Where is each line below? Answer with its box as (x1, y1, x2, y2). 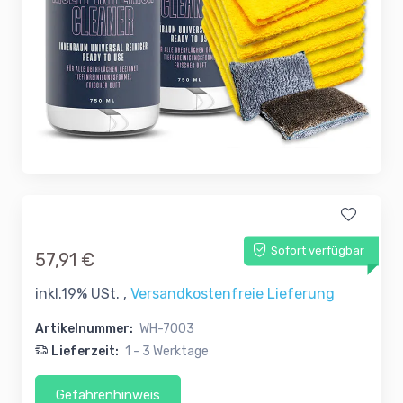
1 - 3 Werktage (125, 344, 209, 360)
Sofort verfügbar (271, 244, 364, 258)
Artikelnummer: (35, 321, 133, 337)
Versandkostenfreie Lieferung (130, 285, 335, 303)
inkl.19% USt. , (35, 285, 130, 303)
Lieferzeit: (51, 344, 121, 360)
